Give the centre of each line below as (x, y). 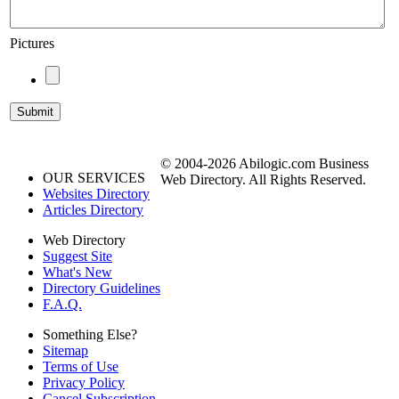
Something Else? (90, 335)
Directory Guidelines (102, 289)
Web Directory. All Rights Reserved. (263, 180)
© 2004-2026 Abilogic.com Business (265, 164)
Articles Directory (93, 210)
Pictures (32, 44)
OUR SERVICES (94, 178)
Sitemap (65, 351)
